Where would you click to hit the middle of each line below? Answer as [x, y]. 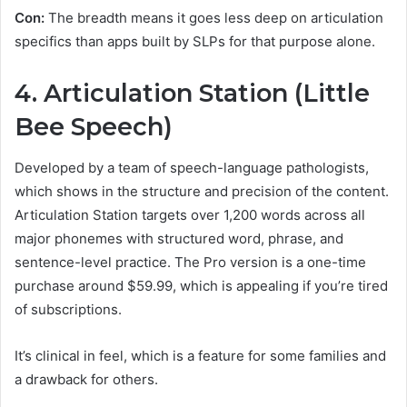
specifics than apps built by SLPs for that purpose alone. [195, 42]
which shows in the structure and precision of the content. [202, 191]
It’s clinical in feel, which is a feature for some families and [200, 355]
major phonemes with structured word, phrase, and [179, 238]
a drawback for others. [86, 379]
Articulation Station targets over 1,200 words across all [190, 214]
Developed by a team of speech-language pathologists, [192, 167]
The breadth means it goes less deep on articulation [214, 18]
